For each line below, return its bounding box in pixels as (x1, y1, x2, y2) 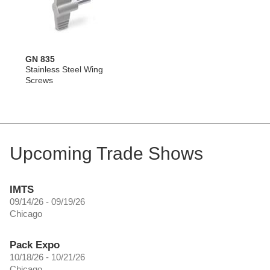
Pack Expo (10, 239, 60, 251)
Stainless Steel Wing (25, 64, 103, 74)
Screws (25, 75, 53, 85)
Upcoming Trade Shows (10, 143, 203, 163)
